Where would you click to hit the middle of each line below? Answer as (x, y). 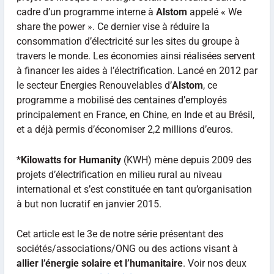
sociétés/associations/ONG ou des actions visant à (127, 249)
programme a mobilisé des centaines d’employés (121, 100)
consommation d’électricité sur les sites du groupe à (128, 42)
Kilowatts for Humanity (71, 160)
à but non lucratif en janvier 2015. (89, 204)
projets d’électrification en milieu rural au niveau (119, 174)
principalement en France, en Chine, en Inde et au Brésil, (135, 115)
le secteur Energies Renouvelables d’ (94, 86)
